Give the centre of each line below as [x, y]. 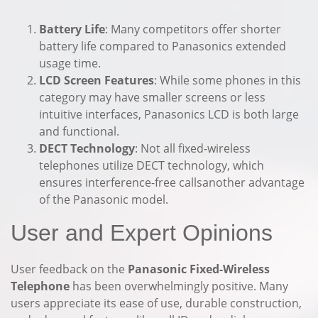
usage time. [70, 63]
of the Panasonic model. [104, 199]
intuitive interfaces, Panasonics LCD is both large [169, 114]
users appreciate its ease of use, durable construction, [156, 303]
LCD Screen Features [97, 80]
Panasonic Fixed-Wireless [199, 269]
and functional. [79, 131]
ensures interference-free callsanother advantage [172, 182]
